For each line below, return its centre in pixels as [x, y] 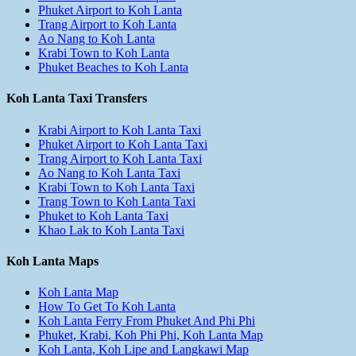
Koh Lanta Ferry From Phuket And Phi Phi [147, 321]
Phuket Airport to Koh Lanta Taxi [123, 144]
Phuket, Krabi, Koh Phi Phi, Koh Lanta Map [151, 335]
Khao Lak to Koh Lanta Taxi [111, 230]
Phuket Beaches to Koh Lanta [113, 68]
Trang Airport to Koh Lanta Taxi [120, 158]
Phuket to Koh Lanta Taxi [103, 215]
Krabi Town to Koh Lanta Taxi [116, 187]
